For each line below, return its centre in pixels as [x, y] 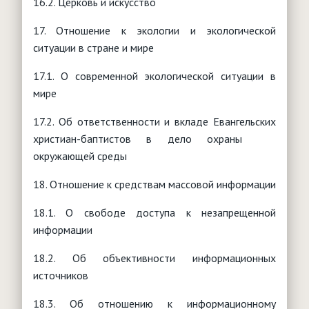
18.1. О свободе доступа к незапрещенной [154, 212]
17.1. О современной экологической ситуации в [154, 76]
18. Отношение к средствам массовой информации [154, 184]
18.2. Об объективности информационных [154, 258]
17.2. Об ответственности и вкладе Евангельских [154, 121]
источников [61, 275]
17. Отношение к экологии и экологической [154, 30]
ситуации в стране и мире [93, 47]
